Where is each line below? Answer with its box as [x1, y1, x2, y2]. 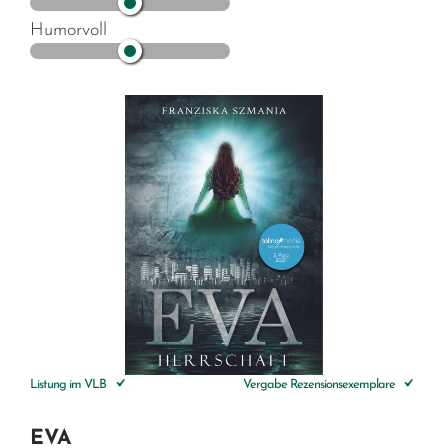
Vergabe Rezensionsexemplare [242, 377, 398, 391]
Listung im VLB [30, 377, 110, 391]
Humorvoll [30, 20, 108, 40]
